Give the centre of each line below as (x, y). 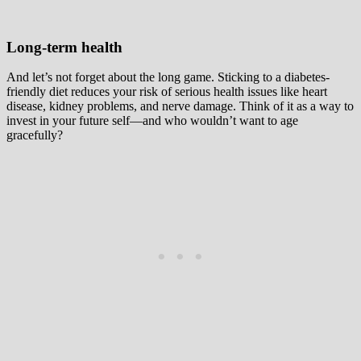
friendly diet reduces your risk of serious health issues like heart (167, 92)
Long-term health (64, 48)
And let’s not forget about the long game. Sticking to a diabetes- (168, 77)
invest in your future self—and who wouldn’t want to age (152, 121)
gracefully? (35, 135)
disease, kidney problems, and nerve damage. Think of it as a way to (180, 106)
